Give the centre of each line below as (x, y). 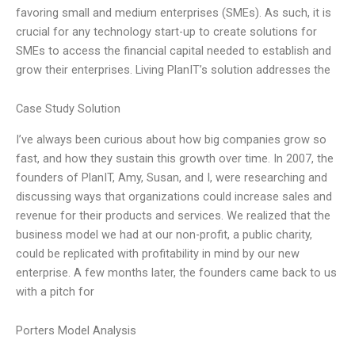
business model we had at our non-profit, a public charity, (164, 234)
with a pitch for (55, 291)
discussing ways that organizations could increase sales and (174, 196)
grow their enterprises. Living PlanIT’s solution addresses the (173, 69)
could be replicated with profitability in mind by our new (158, 253)
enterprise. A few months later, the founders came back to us (176, 272)
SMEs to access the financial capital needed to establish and (174, 50)
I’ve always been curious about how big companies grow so (171, 139)
